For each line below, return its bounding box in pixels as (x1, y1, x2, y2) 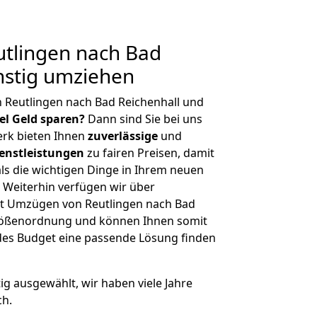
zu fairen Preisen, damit (84, 145, 214, 161)
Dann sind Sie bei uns (85, 111, 202, 127)
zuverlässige (88, 128, 158, 144)
